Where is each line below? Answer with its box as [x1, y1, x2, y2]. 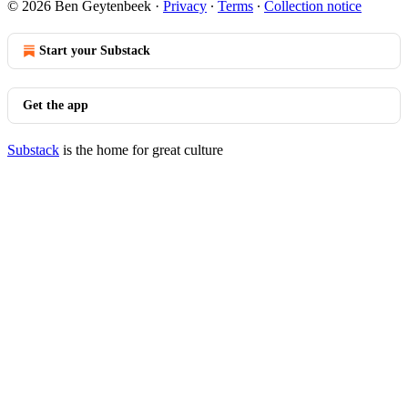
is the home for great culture [59, 142, 223, 158]
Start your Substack [39, 44, 150, 57]
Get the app [23, 98, 88, 112]
